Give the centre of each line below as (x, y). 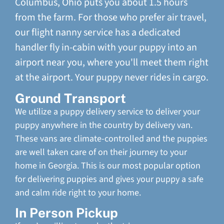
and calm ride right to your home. (78, 192)
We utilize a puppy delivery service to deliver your (107, 111)
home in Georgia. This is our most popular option (108, 165)
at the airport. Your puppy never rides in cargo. (112, 77)
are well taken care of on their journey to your (101, 152)
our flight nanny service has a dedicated (98, 32)
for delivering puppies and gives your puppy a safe (109, 179)
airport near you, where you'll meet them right (112, 62)
